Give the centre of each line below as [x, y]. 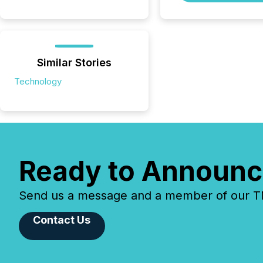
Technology [38, 81]
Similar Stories [74, 63]
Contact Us [62, 220]
